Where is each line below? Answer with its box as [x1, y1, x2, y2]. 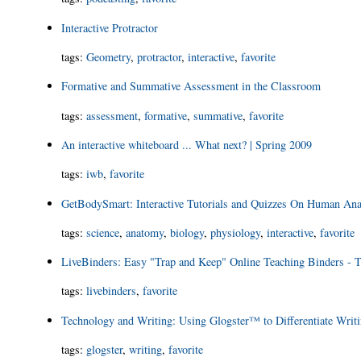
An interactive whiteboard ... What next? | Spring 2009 [61, 136, 313, 152]
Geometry [86, 49, 131, 65]
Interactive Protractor [61, 19, 159, 35]
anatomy [126, 224, 164, 240]
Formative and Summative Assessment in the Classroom [61, 78, 322, 94]
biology [170, 224, 205, 240]
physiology [210, 224, 261, 240]
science [86, 224, 120, 240]
